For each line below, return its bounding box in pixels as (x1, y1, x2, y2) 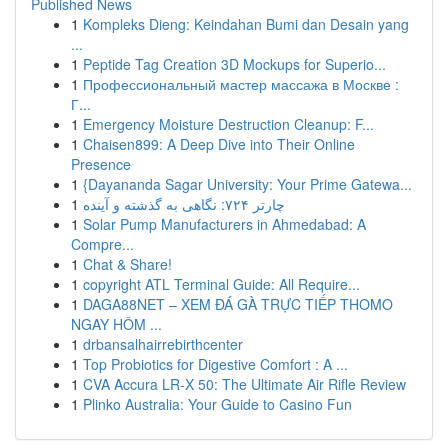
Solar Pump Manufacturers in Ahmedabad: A (83, 214, 366, 234)
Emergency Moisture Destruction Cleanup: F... (83, 114, 374, 134)
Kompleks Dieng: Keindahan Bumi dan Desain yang (83, 14, 409, 34)
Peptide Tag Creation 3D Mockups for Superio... (83, 54, 386, 74)
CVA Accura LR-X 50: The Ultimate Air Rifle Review (83, 374, 406, 394)
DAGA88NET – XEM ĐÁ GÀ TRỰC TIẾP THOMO (83, 294, 393, 314)
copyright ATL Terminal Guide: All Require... (83, 274, 360, 294)
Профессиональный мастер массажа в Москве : (83, 74, 399, 94)
